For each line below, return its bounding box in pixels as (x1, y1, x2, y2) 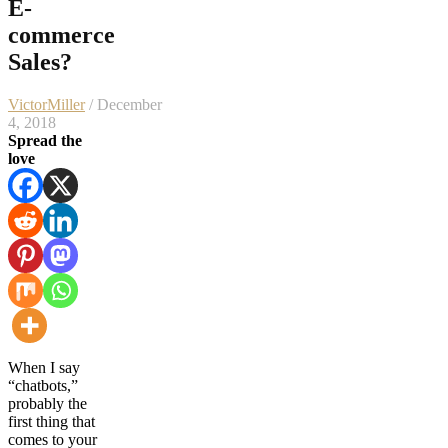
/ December (85, 95, 162, 113)
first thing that (8, 412, 95, 430)
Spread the (8, 131, 82, 149)
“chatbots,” (8, 376, 78, 394)
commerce (8, 21, 115, 48)
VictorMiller (8, 95, 85, 113)
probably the (8, 394, 87, 412)
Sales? (8, 48, 72, 75)
